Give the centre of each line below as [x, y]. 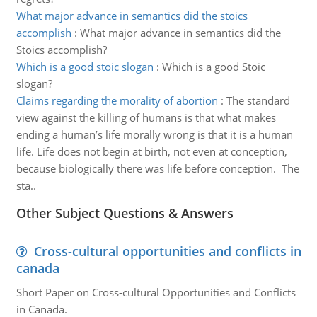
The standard [258, 100]
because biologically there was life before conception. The [157, 168]
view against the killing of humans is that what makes [146, 117]
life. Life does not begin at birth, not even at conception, [151, 151]
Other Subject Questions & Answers [125, 213]
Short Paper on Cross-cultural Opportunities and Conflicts [156, 292]
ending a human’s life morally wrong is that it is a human [154, 134]
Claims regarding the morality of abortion [117, 100]
